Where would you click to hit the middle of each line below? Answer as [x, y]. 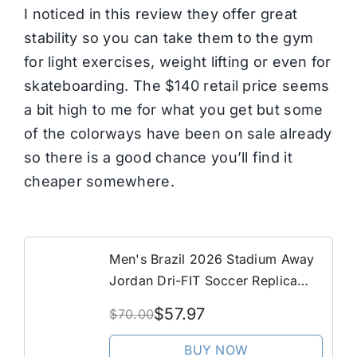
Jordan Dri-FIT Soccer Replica [204, 280]
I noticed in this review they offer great [161, 14]
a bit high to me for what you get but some [173, 109]
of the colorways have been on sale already [178, 133]
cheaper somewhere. [101, 181]
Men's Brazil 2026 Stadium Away [212, 259]
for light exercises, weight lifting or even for [177, 61]
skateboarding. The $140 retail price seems [177, 85]
